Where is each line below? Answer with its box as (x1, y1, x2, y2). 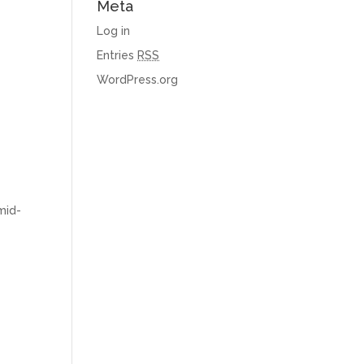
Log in (97, 24, 131, 37)
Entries (97, 49, 138, 62)
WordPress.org (97, 73, 179, 86)
